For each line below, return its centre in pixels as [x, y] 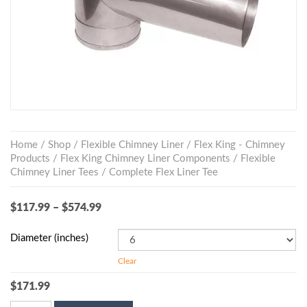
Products [30, 159]
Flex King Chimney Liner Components [145, 159]
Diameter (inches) [49, 238]
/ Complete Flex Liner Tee [158, 172]
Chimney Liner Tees [54, 172]
